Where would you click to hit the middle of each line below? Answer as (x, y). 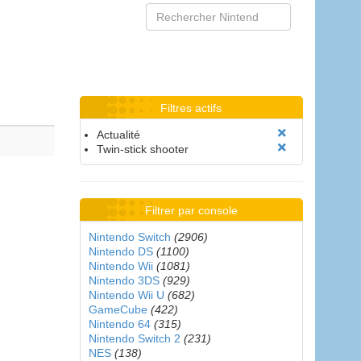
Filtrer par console (191, 210)
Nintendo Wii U (126, 295)
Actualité (118, 135)
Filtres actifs (191, 108)
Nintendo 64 (119, 324)
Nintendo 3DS (124, 280)
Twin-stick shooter (142, 149)
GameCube (118, 309)
